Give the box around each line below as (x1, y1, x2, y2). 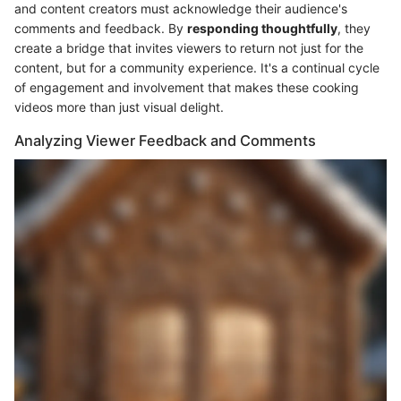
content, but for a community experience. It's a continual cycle (14, 60, 380, 76)
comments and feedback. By (14, 21, 187, 37)
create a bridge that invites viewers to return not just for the (14, 40, 363, 56)
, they (337, 21, 371, 37)
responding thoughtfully (187, 21, 337, 37)
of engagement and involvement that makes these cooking (14, 80, 359, 96)
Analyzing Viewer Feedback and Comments (14, 132, 316, 150)
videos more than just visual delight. (14, 99, 224, 115)
